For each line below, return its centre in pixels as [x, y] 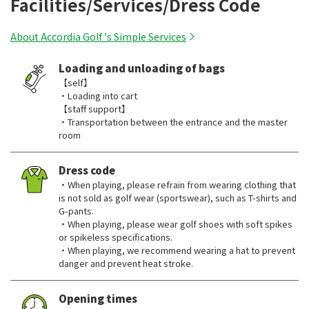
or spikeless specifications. [116, 237]
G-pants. [76, 211]
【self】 [76, 83]
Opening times [98, 299]
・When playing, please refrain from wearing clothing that [177, 185]
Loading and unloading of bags [142, 68]
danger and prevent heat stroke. [126, 263]
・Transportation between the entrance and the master [173, 122]
